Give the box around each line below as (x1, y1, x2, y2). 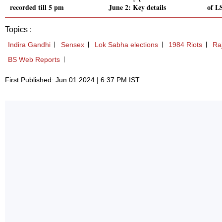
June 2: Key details (109, 2, 166, 13)
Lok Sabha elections (95, 41, 158, 49)
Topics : (5, 25, 32, 34)
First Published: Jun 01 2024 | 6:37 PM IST (5, 76, 140, 84)
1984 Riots (168, 41, 202, 49)
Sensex (61, 41, 84, 49)
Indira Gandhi (8, 41, 51, 49)
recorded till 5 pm (10, 2, 64, 13)
